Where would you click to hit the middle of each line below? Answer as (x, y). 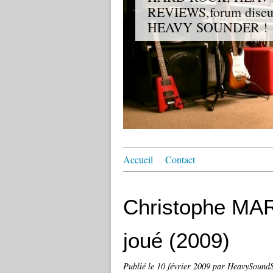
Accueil (138, 159)
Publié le (140, 266)
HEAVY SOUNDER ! (207, 27)
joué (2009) (176, 240)
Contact (180, 159)
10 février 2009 (185, 266)
